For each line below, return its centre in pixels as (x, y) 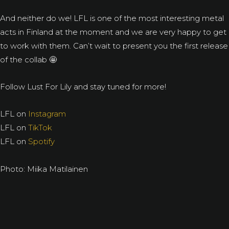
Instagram (47, 114)
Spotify (41, 141)
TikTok (40, 128)
